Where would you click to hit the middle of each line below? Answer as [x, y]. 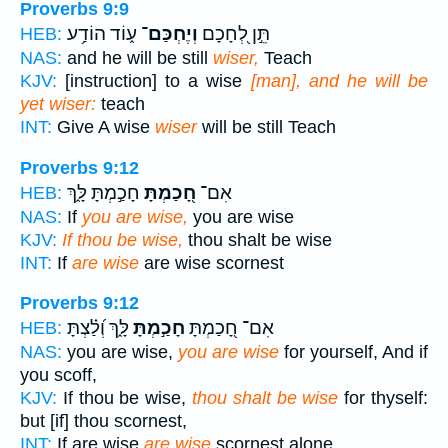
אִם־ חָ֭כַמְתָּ [229, 328]
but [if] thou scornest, [103, 421]
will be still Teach [266, 126]
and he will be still [137, 57]
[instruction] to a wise [154, 80]
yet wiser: [58, 103]
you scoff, [58, 375]
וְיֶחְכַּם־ [167, 33]
